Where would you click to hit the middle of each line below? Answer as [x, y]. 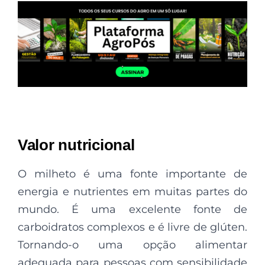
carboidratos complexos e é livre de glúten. [132, 227]
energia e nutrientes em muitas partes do [132, 192]
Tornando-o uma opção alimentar [132, 245]
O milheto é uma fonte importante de [132, 174]
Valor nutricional [76, 145]
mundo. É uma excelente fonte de [132, 210]
